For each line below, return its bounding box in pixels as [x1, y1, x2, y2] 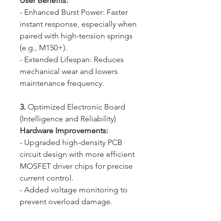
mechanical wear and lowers [20, 67, 118, 76]
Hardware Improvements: [20, 126, 112, 136]
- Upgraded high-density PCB [20, 138, 122, 147]
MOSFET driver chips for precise [20, 161, 133, 171]
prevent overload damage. [20, 197, 112, 207]
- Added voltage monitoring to [20, 185, 128, 195]
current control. [20, 173, 77, 183]
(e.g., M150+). [20, 43, 71, 53]
